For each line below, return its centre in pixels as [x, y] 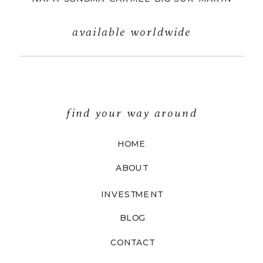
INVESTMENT [131, 194]
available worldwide [131, 32]
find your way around [131, 112]
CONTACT [132, 243]
